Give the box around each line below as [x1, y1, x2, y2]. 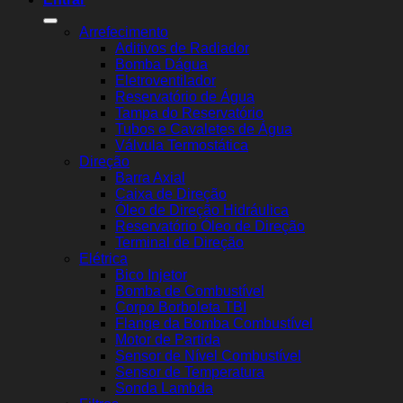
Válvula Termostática [115, 138, 248, 154]
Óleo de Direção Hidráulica [115, 202, 289, 219]
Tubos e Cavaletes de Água [115, 121, 292, 138]
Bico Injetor [115, 267, 187, 283]
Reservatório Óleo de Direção [115, 219, 305, 235]
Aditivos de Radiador [115, 40, 249, 57]
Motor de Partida [115, 332, 220, 348]
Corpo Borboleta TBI [115, 300, 246, 316]
